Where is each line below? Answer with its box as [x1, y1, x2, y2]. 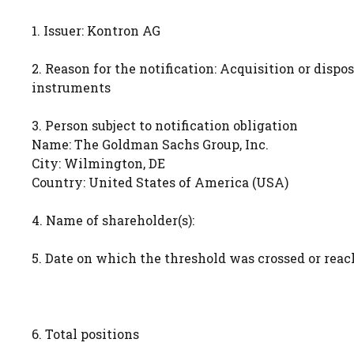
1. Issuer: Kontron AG [32, 22, 160, 39]
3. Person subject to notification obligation [32, 117, 298, 134]
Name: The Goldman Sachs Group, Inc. [32, 136, 269, 153]
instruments [32, 79, 111, 96]
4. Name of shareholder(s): [32, 212, 198, 228]
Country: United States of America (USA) [32, 174, 288, 190]
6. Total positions [32, 326, 139, 342]
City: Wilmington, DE [32, 155, 165, 171]
